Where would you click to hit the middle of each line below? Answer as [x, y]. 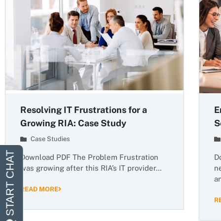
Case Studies [50, 139]
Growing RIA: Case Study [73, 123]
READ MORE [39, 189]
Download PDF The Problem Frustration [89, 157]
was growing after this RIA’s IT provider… [91, 168]
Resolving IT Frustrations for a [84, 110]
